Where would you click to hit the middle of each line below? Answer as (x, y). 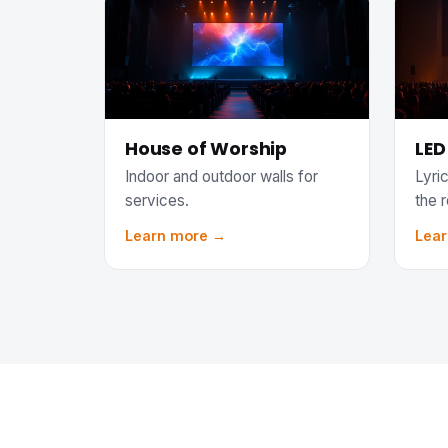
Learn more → (175, 235)
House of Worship (206, 149)
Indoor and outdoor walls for (221, 176)
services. (157, 200)
